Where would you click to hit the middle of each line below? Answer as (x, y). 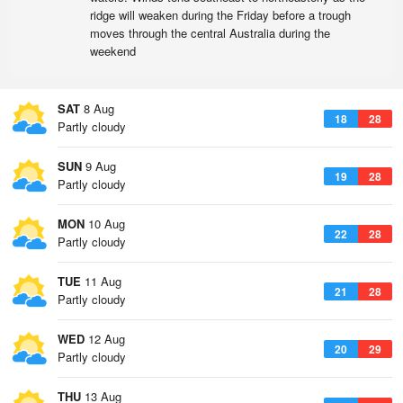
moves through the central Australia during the (210, 33)
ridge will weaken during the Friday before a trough (220, 15)
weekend (113, 51)
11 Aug (101, 281)
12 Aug (105, 339)
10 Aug (105, 224)
